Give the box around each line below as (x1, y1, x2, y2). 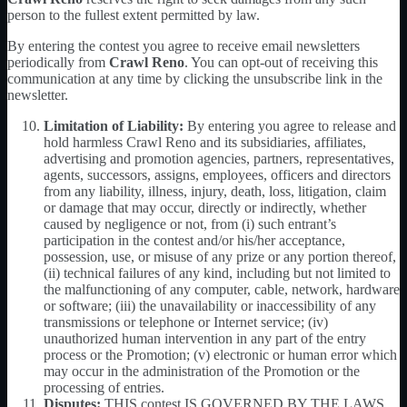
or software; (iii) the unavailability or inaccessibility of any (44, 297, 376, 313)
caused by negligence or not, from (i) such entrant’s (44, 215, 336, 232)
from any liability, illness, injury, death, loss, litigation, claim (44, 183, 386, 199)
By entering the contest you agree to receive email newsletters (7, 37, 360, 54)
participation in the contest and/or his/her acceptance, (44, 232, 345, 248)
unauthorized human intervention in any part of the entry (44, 330, 366, 346)
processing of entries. (44, 379, 164, 395)
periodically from (7, 54, 109, 70)
